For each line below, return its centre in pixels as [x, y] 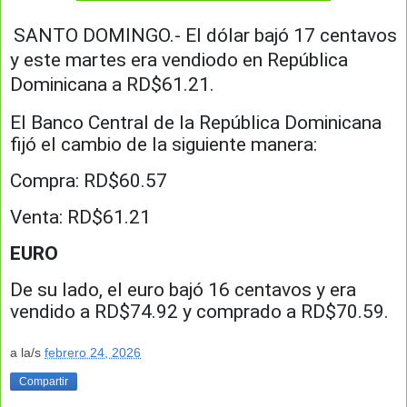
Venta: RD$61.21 [80, 218]
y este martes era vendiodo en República [179, 60]
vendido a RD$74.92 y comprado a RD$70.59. [199, 312]
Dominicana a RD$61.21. [112, 85]
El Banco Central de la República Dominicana [196, 123]
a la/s [27, 352]
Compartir [44, 381]
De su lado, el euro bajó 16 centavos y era [183, 290]
